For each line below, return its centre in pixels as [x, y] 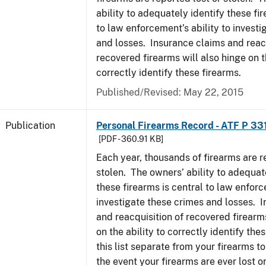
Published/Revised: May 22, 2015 [170, 92]
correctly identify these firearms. [169, 73]
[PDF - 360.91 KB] [131, 139]
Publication [30, 126]
